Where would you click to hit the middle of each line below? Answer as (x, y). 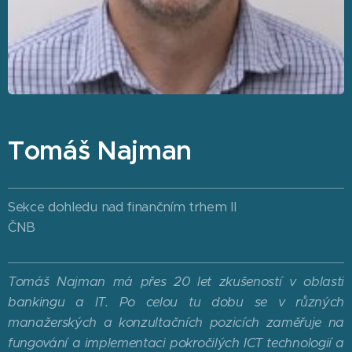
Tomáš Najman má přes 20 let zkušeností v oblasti (176, 282)
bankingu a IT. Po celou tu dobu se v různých (176, 302)
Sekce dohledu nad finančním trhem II (122, 207)
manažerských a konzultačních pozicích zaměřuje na (176, 323)
